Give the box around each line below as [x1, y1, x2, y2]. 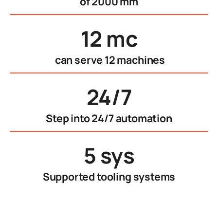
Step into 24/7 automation [46, 110, 172, 125]
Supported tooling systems [42, 169, 176, 183]
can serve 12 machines [53, 52, 165, 67]
